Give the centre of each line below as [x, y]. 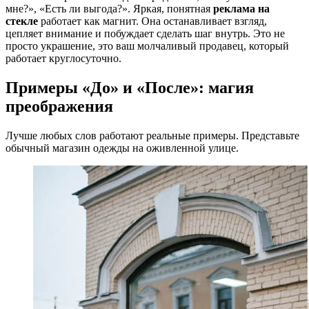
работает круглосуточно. [63, 58]
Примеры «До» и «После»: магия [130, 87]
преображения [59, 106]
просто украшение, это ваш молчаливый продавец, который [147, 46]
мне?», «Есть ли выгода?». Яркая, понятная [109, 8]
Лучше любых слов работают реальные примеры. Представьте [152, 135]
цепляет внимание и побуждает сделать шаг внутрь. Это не [145, 33]
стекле [22, 21]
